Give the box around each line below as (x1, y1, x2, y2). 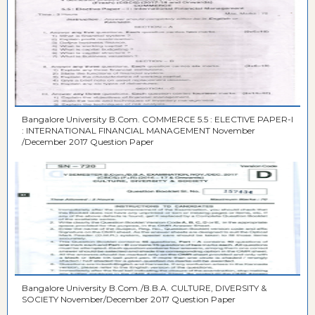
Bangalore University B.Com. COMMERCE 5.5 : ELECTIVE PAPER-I (22, 114, 198, 125)
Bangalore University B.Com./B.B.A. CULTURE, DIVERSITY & (22, 283, 261, 294)
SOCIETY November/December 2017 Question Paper (60, 294, 236, 305)
